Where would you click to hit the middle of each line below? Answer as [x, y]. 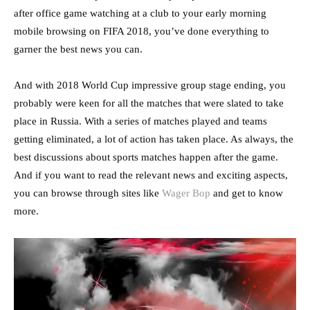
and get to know [247, 193]
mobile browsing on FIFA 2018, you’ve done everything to [142, 31]
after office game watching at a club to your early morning [140, 13]
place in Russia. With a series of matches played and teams [140, 121]
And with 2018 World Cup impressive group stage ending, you [150, 85]
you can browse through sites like [88, 193]
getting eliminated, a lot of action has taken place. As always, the [154, 139]
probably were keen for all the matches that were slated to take [149, 103]
